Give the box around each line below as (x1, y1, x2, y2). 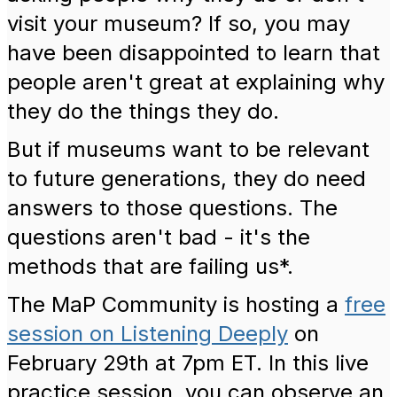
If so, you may (208, 11, 350, 36)
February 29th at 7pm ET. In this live (7, 350, 369, 376)
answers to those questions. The (7, 195, 338, 221)
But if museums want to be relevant (7, 136, 370, 162)
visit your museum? (7, 11, 208, 36)
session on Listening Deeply (7, 321, 288, 346)
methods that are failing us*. (7, 253, 300, 279)
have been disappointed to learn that (7, 40, 380, 66)
